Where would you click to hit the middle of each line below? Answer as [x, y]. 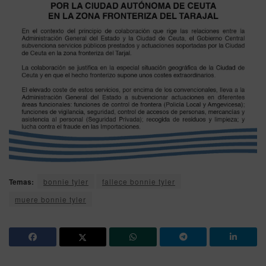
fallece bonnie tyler [139, 181]
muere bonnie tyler [50, 199]
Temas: [21, 182]
